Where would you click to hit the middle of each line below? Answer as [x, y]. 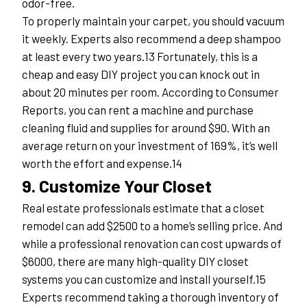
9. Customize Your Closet [117, 186]
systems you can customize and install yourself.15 [144, 279]
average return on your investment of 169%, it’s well [150, 146]
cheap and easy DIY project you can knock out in [141, 74]
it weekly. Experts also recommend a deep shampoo [151, 39]
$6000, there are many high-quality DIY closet [135, 261]
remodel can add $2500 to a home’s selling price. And [152, 226]
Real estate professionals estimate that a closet [143, 208]
